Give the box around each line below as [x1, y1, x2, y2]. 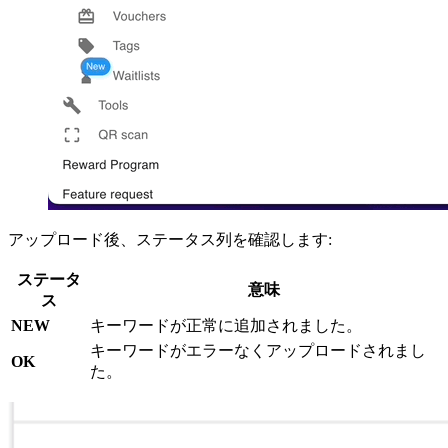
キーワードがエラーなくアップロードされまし [90, 341, 426, 359]
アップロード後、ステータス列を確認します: [8, 230, 332, 248]
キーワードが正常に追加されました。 [90, 316, 362, 334]
